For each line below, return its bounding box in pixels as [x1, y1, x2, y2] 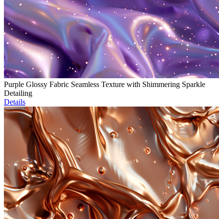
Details [4, 98, 25, 107]
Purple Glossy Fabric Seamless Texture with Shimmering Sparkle [4, 80, 205, 89]
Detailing [4, 89, 32, 98]
